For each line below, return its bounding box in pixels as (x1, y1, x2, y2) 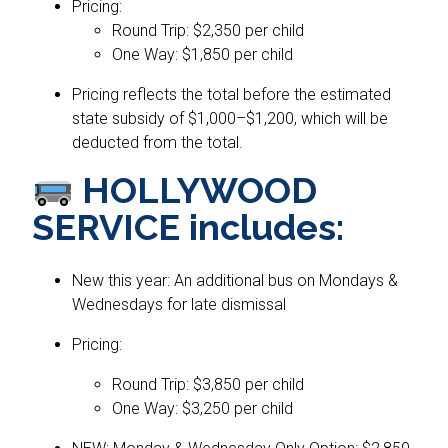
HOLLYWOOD (73, 169, 318, 212)
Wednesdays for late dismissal (72, 294, 286, 314)
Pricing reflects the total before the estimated (72, 85, 391, 105)
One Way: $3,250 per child (112, 398, 293, 418)
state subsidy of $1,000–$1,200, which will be (72, 109, 388, 129)
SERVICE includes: (32, 205, 344, 248)
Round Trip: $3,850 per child (112, 374, 304, 394)
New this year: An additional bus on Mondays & (72, 270, 398, 290)
